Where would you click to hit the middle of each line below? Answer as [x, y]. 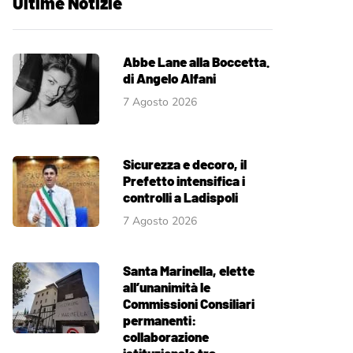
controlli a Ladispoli [180, 197]
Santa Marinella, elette [189, 270]
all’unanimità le [167, 287]
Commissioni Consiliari [189, 303]
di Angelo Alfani [169, 78]
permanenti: [160, 320]
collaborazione [166, 336]
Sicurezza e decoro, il [185, 164]
